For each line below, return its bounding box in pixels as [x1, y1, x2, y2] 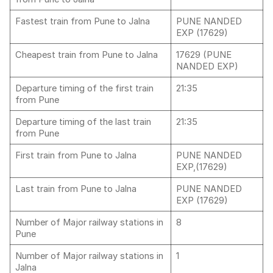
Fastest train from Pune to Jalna [15, 16, 152, 27]
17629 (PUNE [176, 49, 232, 60]
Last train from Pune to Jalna [15, 183, 139, 194]
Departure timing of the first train [15, 83, 154, 94]
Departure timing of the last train [15, 116, 151, 127]
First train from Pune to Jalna [15, 150, 136, 161]
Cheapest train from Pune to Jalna [15, 49, 160, 60]
